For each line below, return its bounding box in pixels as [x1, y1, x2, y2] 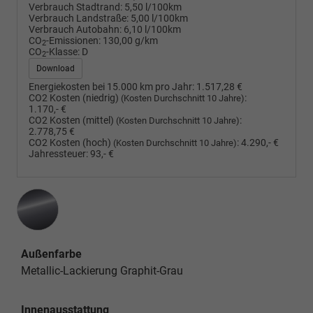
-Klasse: [46, 45, 80, 58]
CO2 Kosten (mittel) [29, 114, 116, 126]
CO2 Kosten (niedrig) [29, 92, 121, 104]
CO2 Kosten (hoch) [29, 136, 113, 149]
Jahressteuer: [29, 147, 88, 160]
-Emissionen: [46, 34, 101, 47]
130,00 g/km [103, 34, 158, 47]
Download [36, 63, 75, 73]
